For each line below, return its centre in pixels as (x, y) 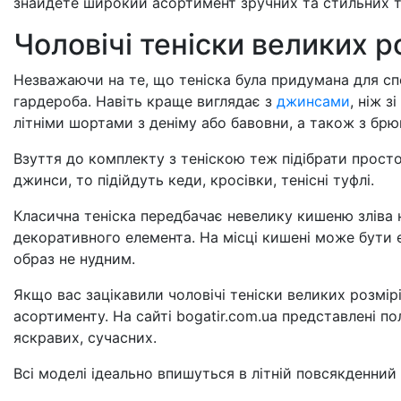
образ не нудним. (74, 259)
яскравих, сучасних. (85, 337)
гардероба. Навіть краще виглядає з (145, 101)
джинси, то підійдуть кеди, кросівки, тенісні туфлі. (194, 180)
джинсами (313, 101)
